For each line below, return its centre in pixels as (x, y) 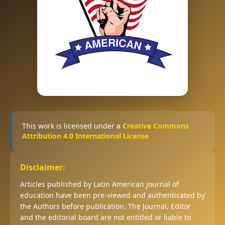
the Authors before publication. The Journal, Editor (105, 206)
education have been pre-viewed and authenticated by (113, 195)
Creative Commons (156, 126)
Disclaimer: (43, 167)
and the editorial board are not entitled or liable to (105, 217)
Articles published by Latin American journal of (99, 184)
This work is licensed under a (72, 126)
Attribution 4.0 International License (85, 136)
